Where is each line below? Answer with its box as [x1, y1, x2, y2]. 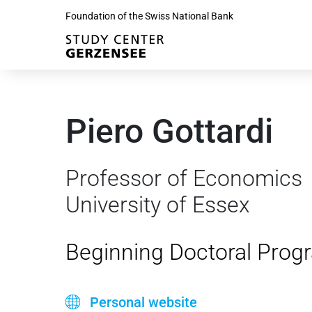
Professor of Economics [65, 165, 302, 192]
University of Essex [65, 192, 250, 218]
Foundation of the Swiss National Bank [65, 10, 233, 22]
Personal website [90, 294, 197, 311]
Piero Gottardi [65, 111, 273, 151]
